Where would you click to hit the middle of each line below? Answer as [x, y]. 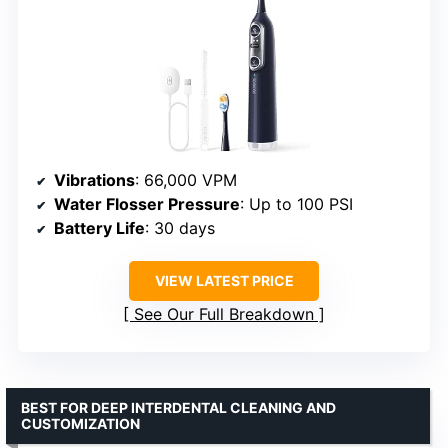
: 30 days [180, 227]
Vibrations [94, 179]
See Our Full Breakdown [224, 313]
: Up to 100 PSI [296, 203]
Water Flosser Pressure [147, 203]
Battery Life [99, 227]
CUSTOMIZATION [80, 423]
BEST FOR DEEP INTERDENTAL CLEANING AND [178, 407]
